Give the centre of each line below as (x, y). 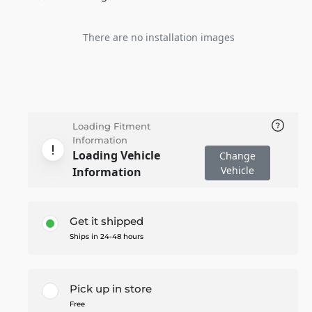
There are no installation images (158, 37)
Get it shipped (107, 221)
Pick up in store (111, 289)
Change (237, 156)
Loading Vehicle (116, 155)
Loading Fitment (111, 126)
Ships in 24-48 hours (107, 236)
